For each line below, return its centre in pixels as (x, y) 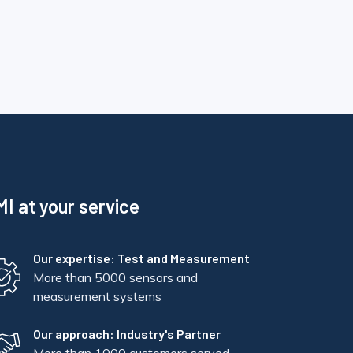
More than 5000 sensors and (115, 277)
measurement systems (97, 296)
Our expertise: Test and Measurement (141, 258)
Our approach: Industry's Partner (126, 333)
